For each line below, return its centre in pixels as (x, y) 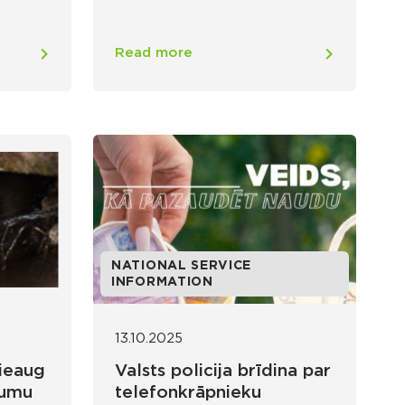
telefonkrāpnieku (188, 392)
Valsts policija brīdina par (223, 371)
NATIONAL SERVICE (182, 265)
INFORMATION (162, 282)
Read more (154, 53)
